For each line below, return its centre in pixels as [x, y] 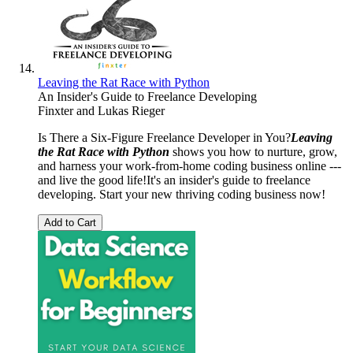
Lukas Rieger [131, 110]
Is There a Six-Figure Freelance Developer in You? [164, 137]
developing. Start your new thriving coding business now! [182, 194]
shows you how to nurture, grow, [253, 151]
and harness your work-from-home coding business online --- [190, 165]
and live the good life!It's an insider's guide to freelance [174, 180]
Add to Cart [70, 222]
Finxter [56, 110]
